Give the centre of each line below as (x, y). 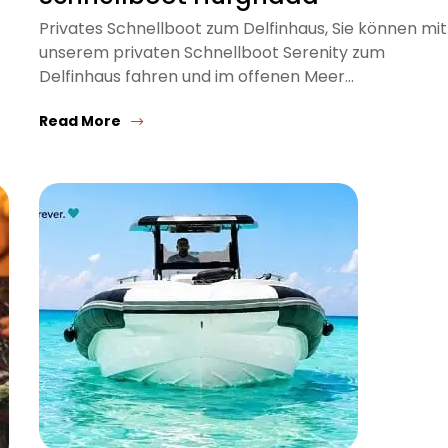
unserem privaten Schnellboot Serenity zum (212, 52)
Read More (80, 120)
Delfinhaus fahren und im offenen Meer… (196, 76)
